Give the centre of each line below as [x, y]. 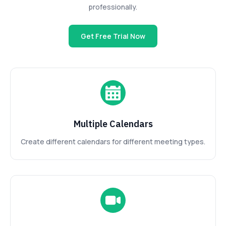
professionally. [113, 7]
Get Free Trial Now [113, 36]
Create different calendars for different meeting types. [113, 142]
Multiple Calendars [113, 124]
